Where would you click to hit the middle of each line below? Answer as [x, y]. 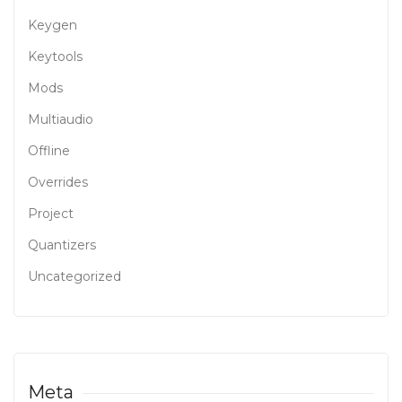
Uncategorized [74, 276]
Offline [49, 151]
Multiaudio [61, 119]
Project [51, 214]
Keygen [52, 25]
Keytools [55, 57]
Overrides [58, 182]
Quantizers [62, 245]
